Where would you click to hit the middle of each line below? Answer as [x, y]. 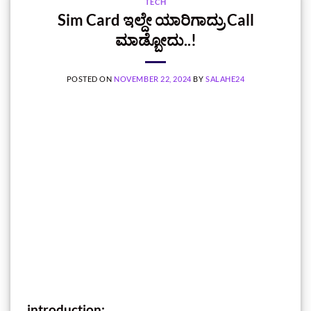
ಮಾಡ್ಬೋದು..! [155, 40]
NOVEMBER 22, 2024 [153, 78]
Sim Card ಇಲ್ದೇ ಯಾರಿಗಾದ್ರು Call [155, 19]
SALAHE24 [225, 78]
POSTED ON [90, 78]
